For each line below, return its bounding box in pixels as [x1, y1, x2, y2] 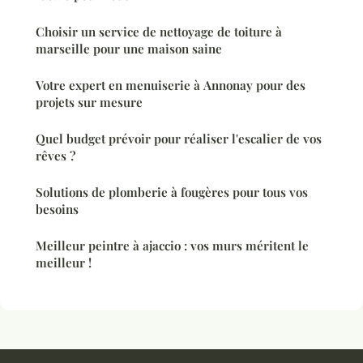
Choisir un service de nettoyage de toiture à [36, 23, 282, 41]
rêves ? [36, 147, 75, 164]
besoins [36, 201, 79, 218]
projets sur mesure [36, 94, 143, 111]
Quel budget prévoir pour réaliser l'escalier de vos [36, 130, 322, 147]
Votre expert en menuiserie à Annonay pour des [36, 77, 305, 94]
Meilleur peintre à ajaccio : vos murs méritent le [36, 237, 309, 254]
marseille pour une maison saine [36, 41, 222, 58]
